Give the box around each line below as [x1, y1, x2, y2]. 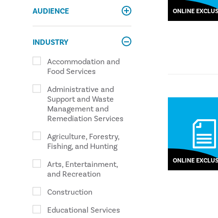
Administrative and [47, 85, 114, 94]
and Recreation [47, 169, 101, 179]
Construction [47, 187, 93, 197]
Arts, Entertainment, [47, 160, 118, 169]
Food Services [47, 67, 96, 76]
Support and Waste [47, 94, 114, 104]
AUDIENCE [33, 6, 70, 16]
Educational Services [47, 205, 121, 215]
